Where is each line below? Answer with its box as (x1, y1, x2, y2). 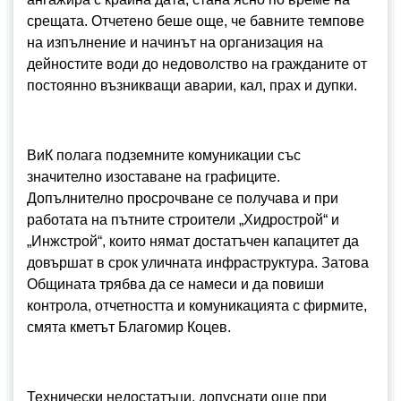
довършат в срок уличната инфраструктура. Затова (27, 255, 369, 270)
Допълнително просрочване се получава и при (27, 191, 338, 206)
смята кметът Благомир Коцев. (27, 320, 231, 335)
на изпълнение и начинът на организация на (27, 35, 323, 50)
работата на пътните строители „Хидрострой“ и (27, 212, 339, 227)
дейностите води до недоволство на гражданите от (27, 56, 367, 72)
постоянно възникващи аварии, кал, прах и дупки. (27, 78, 357, 93)
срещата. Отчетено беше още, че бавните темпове (27, 13, 364, 29)
